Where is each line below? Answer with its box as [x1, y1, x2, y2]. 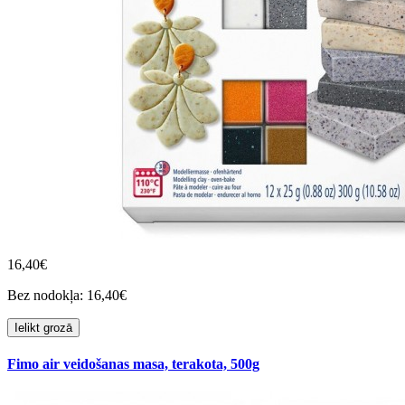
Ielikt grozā [14, 320, 72, 334]
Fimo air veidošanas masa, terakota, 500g [7, 355, 259, 372]
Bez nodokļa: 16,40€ [7, 287, 127, 303]
